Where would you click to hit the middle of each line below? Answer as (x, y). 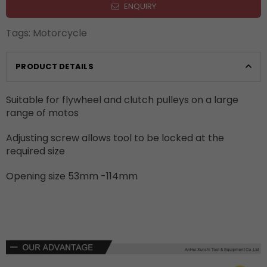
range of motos (42, 113)
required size (35, 151)
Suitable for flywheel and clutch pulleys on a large (122, 100)
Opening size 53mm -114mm (72, 176)
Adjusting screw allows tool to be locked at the (115, 138)
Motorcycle (60, 33)
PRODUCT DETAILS (55, 67)
